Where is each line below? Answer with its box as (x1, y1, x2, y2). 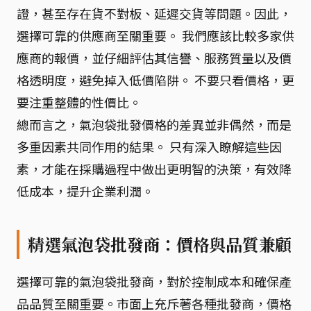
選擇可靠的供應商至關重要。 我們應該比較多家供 (17, 26, 294, 44)
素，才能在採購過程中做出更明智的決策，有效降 (17, 159, 292, 178)
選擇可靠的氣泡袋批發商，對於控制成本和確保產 (17, 271, 292, 290)
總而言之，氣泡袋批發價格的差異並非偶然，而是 (17, 115, 292, 133)
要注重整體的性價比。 (17, 92, 142, 111)
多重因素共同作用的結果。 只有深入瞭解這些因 (17, 137, 282, 155)
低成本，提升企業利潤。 (17, 181, 154, 200)
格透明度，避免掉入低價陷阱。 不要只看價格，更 (17, 70, 294, 89)
